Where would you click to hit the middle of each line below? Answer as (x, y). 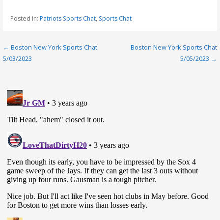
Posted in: (25, 18)
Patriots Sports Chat (68, 18)
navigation (37, 68)
